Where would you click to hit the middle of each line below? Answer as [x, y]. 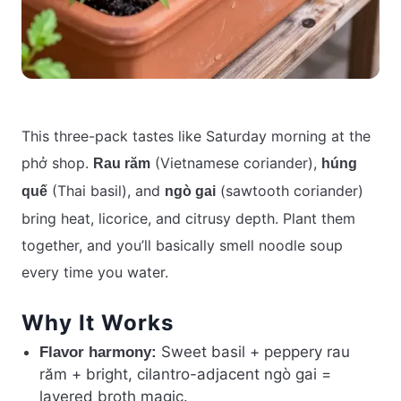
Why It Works [98, 323]
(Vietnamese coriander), [236, 163]
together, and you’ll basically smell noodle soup [182, 246]
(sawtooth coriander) [290, 191]
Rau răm [122, 164]
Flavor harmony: [98, 353]
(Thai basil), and [106, 191]
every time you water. [95, 273]
